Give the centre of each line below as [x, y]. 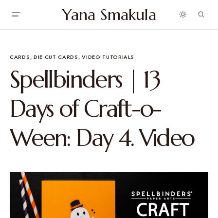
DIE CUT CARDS [56, 57]
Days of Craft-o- [85, 109]
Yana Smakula [109, 15]
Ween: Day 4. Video [102, 138]
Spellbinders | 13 [85, 79]
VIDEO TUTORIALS [108, 57]
